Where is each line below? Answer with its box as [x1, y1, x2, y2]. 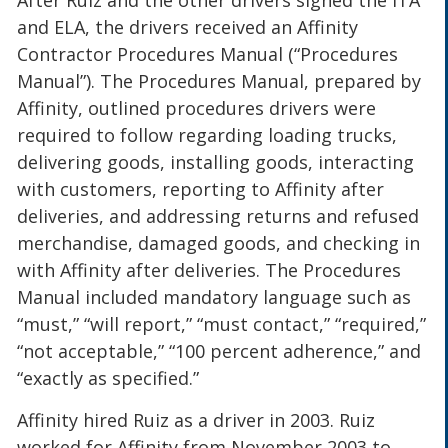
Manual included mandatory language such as [17, 285, 412, 310]
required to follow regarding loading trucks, [17, 123, 398, 148]
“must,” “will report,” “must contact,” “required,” [17, 312, 427, 337]
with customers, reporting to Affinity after [17, 177, 385, 202]
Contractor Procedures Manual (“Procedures [17, 42, 399, 67]
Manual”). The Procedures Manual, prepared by [17, 69, 422, 94]
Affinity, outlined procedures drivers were [17, 96, 377, 121]
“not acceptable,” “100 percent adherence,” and [17, 339, 422, 364]
